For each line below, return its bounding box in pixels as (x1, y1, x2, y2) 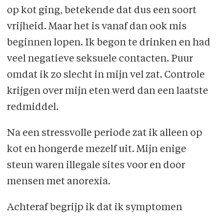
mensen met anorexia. (6, 177, 110, 187)
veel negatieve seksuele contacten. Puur (6, 54, 193, 65)
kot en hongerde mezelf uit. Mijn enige (6, 145, 186, 155)
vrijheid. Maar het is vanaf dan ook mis (6, 22, 187, 32)
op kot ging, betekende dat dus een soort (6, 6, 197, 16)
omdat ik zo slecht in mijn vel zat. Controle (6, 70, 205, 81)
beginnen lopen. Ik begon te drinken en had (6, 38, 211, 48)
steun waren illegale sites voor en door (6, 161, 185, 171)
